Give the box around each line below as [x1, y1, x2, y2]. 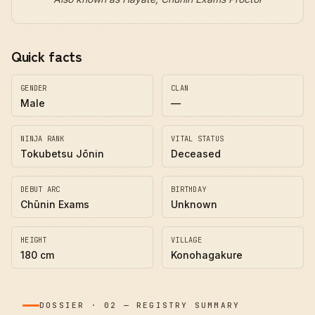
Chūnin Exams [20, 198, 89, 210]
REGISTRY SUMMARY [136, 300, 240, 310]
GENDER [20, 83, 47, 93]
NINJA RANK [20, 134, 65, 143]
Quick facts [11, 46, 82, 66]
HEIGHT [20, 235, 47, 245]
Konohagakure [171, 249, 243, 261]
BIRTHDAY [171, 184, 207, 194]
